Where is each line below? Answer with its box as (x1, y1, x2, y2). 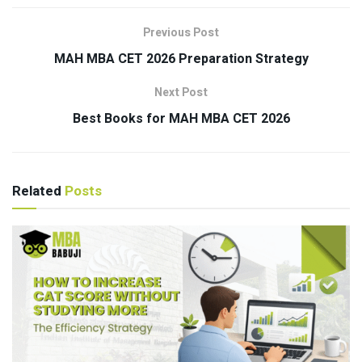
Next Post (154, 84, 208, 102)
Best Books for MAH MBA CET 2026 (72, 109, 290, 129)
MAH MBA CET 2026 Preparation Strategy (53, 49, 309, 69)
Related (12, 181, 61, 202)
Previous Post (143, 24, 219, 42)
